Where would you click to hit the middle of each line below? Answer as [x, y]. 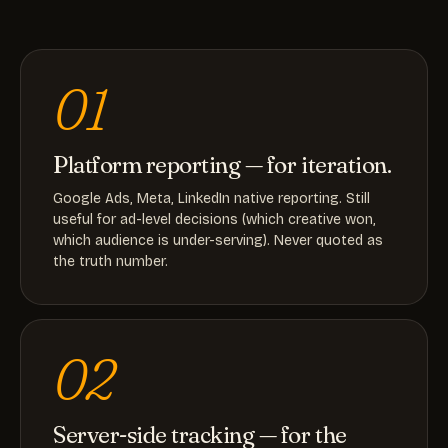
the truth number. [110, 261]
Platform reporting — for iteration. [222, 164]
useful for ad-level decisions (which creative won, [214, 219]
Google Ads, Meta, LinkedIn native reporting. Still [211, 198]
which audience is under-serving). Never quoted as [218, 240]
